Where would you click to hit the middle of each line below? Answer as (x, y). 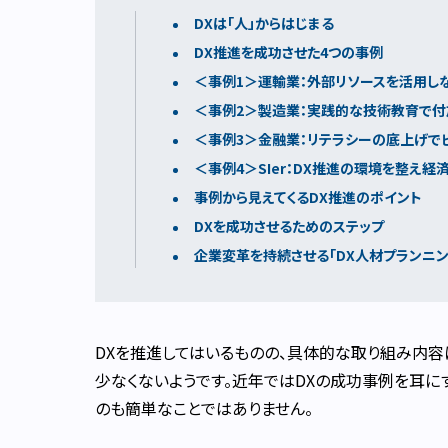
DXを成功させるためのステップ (289, 226)
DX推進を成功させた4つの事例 (288, 52)
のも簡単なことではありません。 (204, 408)
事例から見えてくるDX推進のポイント (308, 197)
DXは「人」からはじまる (264, 23)
